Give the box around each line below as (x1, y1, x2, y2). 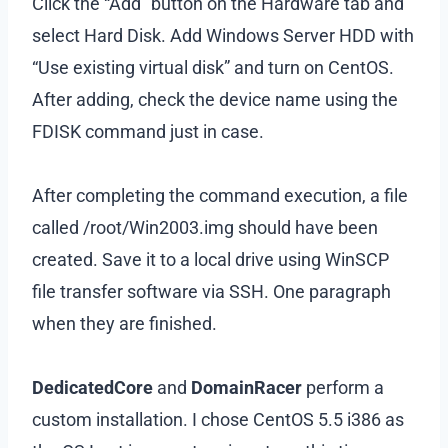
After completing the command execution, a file (32, 184, 408, 206)
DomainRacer (191, 376, 302, 398)
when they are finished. (32, 312, 217, 334)
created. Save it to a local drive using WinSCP (32, 248, 389, 270)
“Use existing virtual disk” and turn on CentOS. (32, 56, 394, 78)
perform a (302, 376, 384, 398)
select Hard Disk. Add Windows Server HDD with (32, 24, 414, 46)
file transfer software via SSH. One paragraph (32, 280, 391, 302)
